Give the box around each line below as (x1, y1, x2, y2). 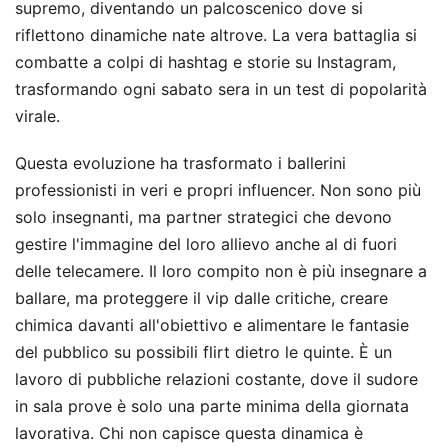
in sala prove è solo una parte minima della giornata (15, 395, 409, 416)
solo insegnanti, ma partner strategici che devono (15, 206, 392, 227)
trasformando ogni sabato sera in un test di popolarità (15, 78, 427, 99)
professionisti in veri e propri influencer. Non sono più (15, 179, 421, 200)
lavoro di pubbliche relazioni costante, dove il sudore (15, 368, 418, 389)
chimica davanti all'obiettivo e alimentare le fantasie (15, 314, 409, 335)
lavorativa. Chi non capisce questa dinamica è (15, 422, 363, 443)
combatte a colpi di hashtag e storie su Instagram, (15, 51, 396, 72)
